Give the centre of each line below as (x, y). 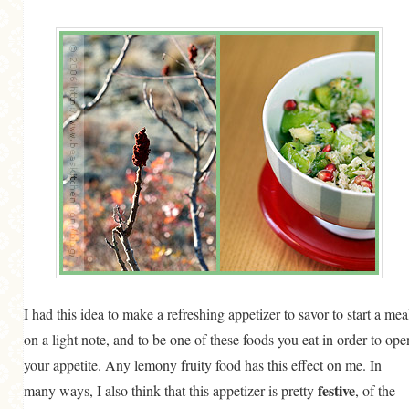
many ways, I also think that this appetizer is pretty (171, 390)
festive (336, 390)
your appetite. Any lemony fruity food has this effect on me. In (203, 365)
